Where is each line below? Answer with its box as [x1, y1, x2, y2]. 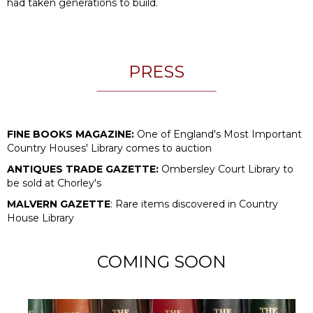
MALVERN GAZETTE [7, 197, 110, 210]
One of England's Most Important [137, 127, 302, 140]
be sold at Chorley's [7, 176, 104, 189]
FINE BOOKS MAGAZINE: [7, 127, 137, 140]
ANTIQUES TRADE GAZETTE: [7, 162, 159, 175]
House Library [7, 211, 74, 224]
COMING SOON [97, 251, 226, 272]
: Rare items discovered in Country [110, 197, 278, 210]
